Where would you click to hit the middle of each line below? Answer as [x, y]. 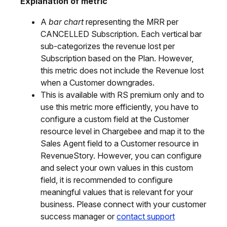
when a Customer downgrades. [98, 82]
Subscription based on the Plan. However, [117, 58]
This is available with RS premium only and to [122, 94]
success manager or [79, 216]
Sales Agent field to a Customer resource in [120, 143]
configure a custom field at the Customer [115, 119]
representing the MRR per [131, 22]
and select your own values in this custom [117, 167]
